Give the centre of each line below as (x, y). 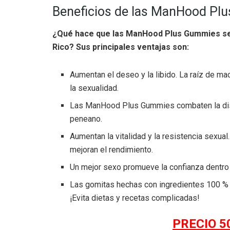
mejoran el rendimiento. (112, 149)
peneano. (86, 119)
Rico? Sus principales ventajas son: (121, 47)
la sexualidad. (94, 88)
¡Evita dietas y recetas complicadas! (135, 198)
